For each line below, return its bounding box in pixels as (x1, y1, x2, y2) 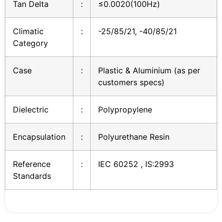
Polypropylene (98, 105, 152, 115)
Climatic (13, 26, 44, 37)
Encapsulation (13, 132, 65, 142)
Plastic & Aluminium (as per (98, 65, 200, 76)
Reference (13, 159, 51, 169)
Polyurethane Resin (98, 132, 169, 142)
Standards (13, 171, 51, 181)
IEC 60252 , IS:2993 (98, 159, 174, 169)
